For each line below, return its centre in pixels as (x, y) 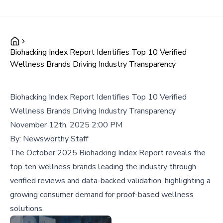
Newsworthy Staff (56, 139)
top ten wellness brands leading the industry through (103, 167)
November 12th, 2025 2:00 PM (66, 125)
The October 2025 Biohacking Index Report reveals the (108, 153)
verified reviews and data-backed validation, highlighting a (110, 181)
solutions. (27, 209)
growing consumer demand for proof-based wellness (102, 195)
